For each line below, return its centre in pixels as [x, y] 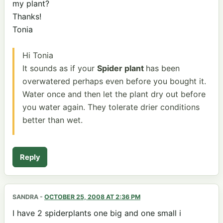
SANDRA [25, 197]
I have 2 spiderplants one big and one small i [97, 213]
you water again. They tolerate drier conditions [111, 107]
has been [163, 68]
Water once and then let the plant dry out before [114, 94]
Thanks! [27, 16]
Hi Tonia [38, 55]
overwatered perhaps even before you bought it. [114, 81]
